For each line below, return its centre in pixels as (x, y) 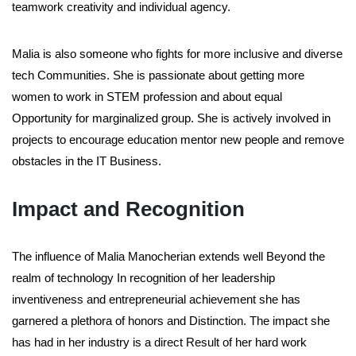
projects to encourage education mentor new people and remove (178, 140)
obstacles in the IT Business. (87, 161)
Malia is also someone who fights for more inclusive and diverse (177, 54)
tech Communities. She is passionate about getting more (158, 75)
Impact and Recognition (128, 209)
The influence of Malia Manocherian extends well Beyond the (168, 257)
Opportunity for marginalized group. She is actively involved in (171, 118)
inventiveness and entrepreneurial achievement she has (156, 300)
